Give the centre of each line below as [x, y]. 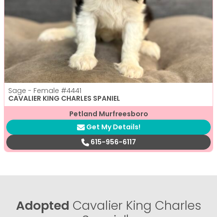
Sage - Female [35, 91]
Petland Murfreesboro [108, 114]
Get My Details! [113, 127]
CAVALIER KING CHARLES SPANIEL [64, 99]
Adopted [43, 206]
